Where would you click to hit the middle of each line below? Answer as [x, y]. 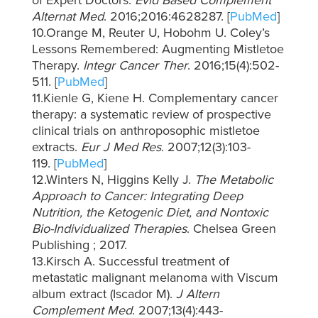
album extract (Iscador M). [104, 294]
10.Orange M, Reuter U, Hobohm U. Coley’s [150, 33]
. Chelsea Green [231, 229]
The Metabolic [234, 180]
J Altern [197, 294]
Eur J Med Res [121, 147]
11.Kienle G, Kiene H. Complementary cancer [155, 98]
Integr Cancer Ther [135, 66]
